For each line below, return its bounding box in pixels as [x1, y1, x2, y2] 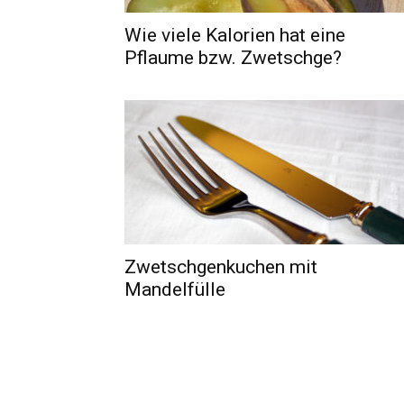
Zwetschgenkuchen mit [124, 256, 317, 278]
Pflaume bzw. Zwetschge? [124, 47, 342, 69]
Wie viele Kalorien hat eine [124, 24, 345, 46]
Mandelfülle [124, 279, 225, 300]
